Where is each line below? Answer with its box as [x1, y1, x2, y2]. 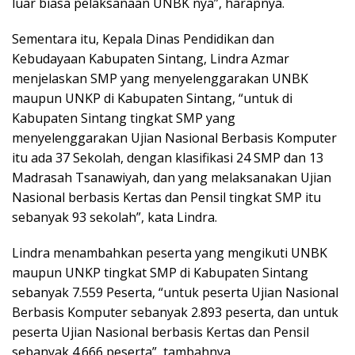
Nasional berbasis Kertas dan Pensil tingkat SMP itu [12, 189, 321, 207]
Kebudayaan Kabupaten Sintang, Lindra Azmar [12, 50, 289, 68]
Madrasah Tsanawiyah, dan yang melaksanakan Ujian [12, 169, 331, 187]
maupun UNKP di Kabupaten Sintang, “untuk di [12, 90, 292, 108]
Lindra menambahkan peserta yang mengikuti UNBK [12, 244, 327, 262]
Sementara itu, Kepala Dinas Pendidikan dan [12, 30, 274, 48]
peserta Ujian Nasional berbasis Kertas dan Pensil [12, 323, 309, 342]
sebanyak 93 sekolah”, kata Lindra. [12, 208, 217, 227]
